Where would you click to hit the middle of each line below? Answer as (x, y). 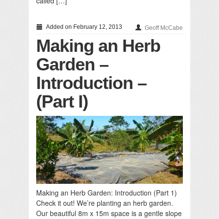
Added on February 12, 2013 (83, 27)
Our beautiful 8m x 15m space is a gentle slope (109, 213)
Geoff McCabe (164, 28)
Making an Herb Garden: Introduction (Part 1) (107, 192)
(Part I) (62, 102)
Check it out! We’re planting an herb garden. (105, 203)
